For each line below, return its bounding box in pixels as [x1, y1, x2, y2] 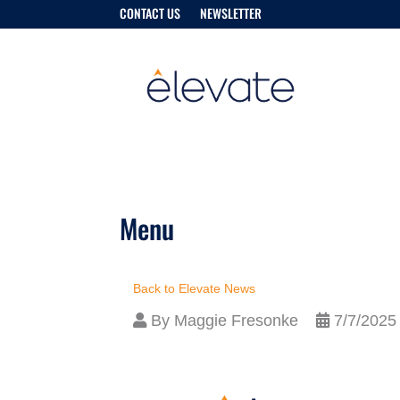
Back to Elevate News [133, 281, 256, 296]
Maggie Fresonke [174, 312, 299, 330]
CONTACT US [120, 4, 181, 22]
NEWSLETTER [200, 4, 262, 22]
